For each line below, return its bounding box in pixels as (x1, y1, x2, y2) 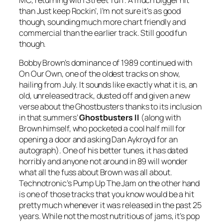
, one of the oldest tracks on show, (62, 68, 180, 79)
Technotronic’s (19, 177, 73, 189)
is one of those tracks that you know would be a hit (19, 188, 194, 200)
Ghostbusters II (79, 111, 139, 123)
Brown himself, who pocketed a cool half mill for (19, 122, 186, 134)
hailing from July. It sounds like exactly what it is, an (19, 79, 198, 90)
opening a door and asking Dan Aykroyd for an (19, 133, 178, 145)
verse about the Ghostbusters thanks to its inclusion (19, 101, 202, 112)
